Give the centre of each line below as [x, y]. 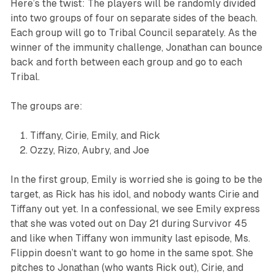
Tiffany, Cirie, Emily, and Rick [95, 135]
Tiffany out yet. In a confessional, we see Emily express [135, 209]
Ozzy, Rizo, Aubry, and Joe [89, 150]
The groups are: [46, 106]
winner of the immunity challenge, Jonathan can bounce [136, 47]
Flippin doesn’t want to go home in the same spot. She [131, 253]
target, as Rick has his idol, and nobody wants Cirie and [134, 194]
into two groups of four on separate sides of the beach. [134, 18]
